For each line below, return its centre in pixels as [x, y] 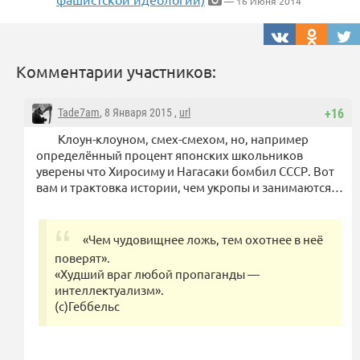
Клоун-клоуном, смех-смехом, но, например [183, 139]
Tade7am [79, 113]
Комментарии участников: [116, 72]
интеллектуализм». [109, 290]
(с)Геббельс [87, 306]
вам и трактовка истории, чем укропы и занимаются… [190, 187]
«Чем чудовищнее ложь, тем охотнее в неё [203, 239]
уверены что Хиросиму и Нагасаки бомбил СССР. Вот [185, 171]
